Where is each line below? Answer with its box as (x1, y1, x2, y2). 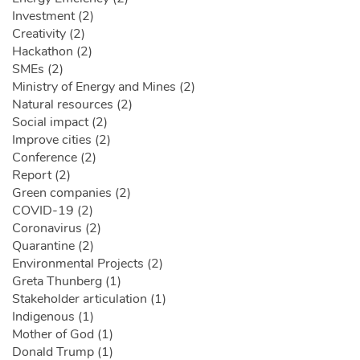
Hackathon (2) (12, 43, 92, 61)
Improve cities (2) (12, 131, 111, 149)
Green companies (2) (12, 184, 131, 202)
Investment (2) (12, 7, 94, 26)
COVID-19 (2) (12, 202, 93, 220)
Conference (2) (12, 149, 96, 167)
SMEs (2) (12, 60, 63, 79)
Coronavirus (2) (12, 219, 101, 238)
